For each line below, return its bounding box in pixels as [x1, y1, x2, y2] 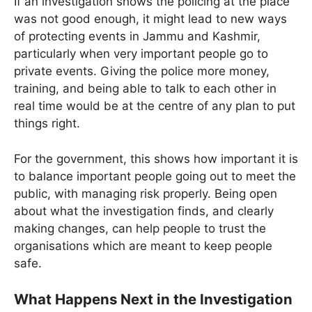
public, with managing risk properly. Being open [14, 186, 277, 201]
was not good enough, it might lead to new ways [14, 12, 287, 26]
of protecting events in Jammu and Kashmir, [14, 29, 260, 44]
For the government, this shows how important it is [14, 151, 298, 166]
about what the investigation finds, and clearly [14, 203, 274, 218]
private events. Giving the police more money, [14, 64, 270, 79]
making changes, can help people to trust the [14, 221, 266, 235]
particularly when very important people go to [14, 47, 268, 61]
